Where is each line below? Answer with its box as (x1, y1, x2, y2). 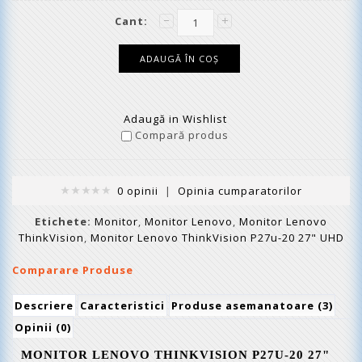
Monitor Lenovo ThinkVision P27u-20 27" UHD (90, 230, 344, 245)
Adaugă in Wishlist (123, 112, 227, 126)
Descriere (15, 298, 74, 313)
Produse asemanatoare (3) (171, 298, 333, 313)
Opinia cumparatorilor (177, 183, 302, 198)
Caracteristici (80, 298, 165, 313)
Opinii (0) (15, 320, 71, 335)
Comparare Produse (12, 263, 133, 277)
